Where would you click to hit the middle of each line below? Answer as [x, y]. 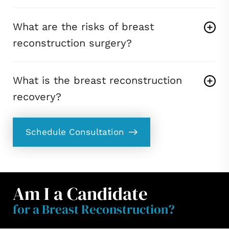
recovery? [37, 97]
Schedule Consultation [75, 132]
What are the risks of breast [83, 27]
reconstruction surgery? [72, 43]
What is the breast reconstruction [97, 81]
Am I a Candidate [80, 194]
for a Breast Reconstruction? [94, 209]
